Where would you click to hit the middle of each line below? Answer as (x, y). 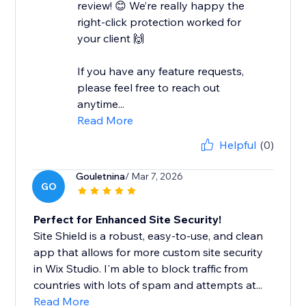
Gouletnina (101, 177)
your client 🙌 (111, 39)
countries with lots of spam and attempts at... (148, 285)
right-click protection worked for (159, 22)
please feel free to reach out (149, 88)
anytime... (101, 104)
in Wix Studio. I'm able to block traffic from (141, 269)
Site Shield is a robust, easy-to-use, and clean (149, 236)
